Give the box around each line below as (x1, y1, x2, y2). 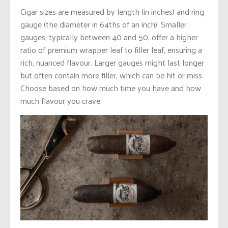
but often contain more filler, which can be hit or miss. (20, 67, 204, 82)
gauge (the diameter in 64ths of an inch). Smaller (20, 16, 187, 32)
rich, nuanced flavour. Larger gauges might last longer (20, 54, 204, 70)
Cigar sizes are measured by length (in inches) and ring (20, 4, 204, 19)
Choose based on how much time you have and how (20, 80, 201, 95)
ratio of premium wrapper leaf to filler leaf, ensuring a (20, 42, 202, 57)
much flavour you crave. (20, 93, 102, 108)
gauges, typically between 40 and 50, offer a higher (20, 29, 198, 44)
